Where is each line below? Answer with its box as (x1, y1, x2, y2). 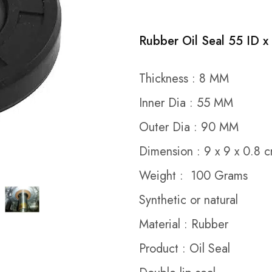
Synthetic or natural (139, 191, 238, 209)
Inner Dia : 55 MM (139, 93, 233, 112)
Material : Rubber (139, 215, 228, 233)
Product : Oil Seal (139, 239, 230, 257)
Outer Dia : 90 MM (139, 118, 239, 136)
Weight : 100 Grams (139, 166, 248, 185)
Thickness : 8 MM (139, 69, 229, 87)
